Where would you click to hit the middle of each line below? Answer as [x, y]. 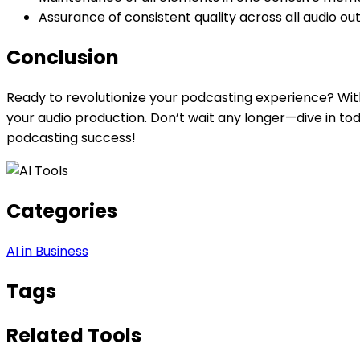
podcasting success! [71, 137]
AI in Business [47, 251]
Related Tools [74, 335]
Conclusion [63, 58]
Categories [62, 211]
